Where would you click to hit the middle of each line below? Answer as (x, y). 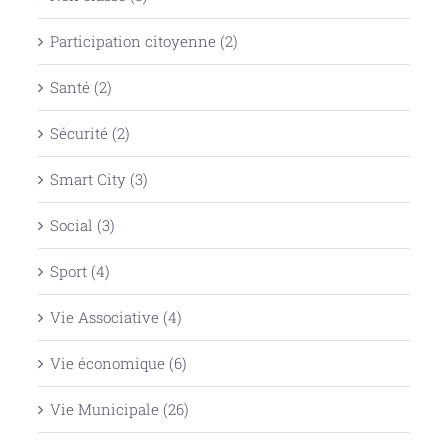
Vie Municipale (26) (119, 408)
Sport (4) (79, 270)
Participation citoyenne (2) (143, 40)
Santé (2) (80, 86)
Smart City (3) (98, 178)
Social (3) (82, 224)
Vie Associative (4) (115, 316)
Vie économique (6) (118, 362)
